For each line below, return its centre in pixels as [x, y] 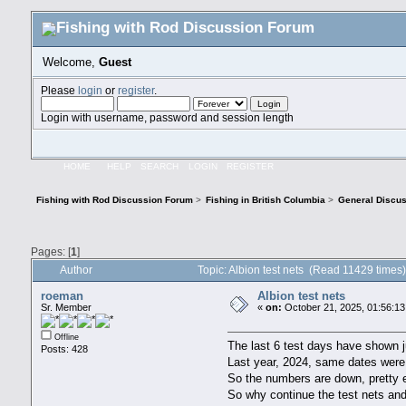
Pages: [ [50, 252]
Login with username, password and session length [167, 117]
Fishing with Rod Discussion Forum [115, 200]
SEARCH [160, 166]
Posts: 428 [64, 349]
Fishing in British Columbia [266, 200]
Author [76, 271]
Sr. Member [66, 308]
